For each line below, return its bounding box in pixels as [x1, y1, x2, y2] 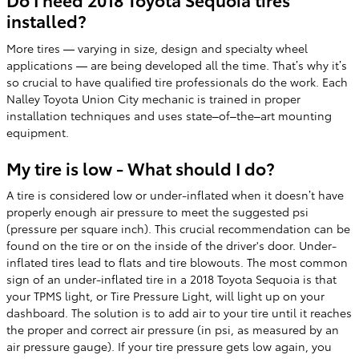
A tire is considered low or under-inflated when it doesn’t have [6, 187, 344, 203]
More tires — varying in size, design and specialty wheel [6, 39, 308, 56]
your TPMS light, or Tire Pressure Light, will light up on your [6, 288, 325, 304]
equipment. [6, 123, 69, 140]
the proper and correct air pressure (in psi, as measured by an [6, 321, 339, 337]
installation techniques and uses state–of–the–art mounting [6, 107, 332, 123]
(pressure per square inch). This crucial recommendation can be [6, 220, 350, 236]
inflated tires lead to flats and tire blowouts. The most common [6, 254, 348, 270]
